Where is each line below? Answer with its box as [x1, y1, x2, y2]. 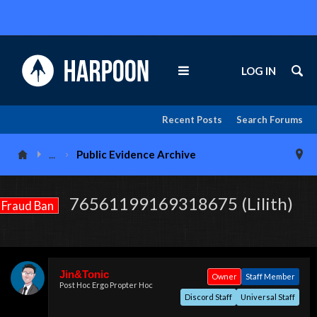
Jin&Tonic [59, 268, 109, 280]
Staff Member [246, 272, 295, 281]
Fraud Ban [1, 198, 54, 213]
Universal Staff [241, 292, 295, 301]
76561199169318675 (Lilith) [66, 193, 293, 214]
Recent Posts [162, 114, 222, 125]
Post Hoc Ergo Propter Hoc [59, 280, 153, 289]
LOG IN [241, 64, 276, 77]
